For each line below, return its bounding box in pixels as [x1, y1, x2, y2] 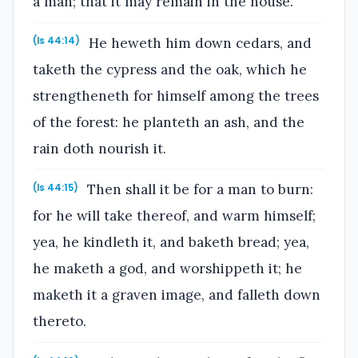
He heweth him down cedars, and [85, 34, 312, 52]
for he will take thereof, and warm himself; [33, 207, 316, 225]
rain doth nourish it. [33, 139, 166, 157]
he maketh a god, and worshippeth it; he [33, 260, 302, 278]
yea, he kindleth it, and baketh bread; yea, [33, 233, 309, 252]
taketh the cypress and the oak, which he [33, 60, 307, 78]
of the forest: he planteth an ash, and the [33, 113, 304, 131]
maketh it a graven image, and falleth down [33, 286, 320, 304]
